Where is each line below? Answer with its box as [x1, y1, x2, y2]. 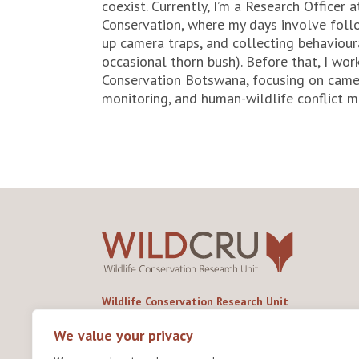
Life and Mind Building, [102, 340, 212, 355]
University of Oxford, [102, 325, 202, 340]
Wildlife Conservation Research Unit [102, 294, 288, 309]
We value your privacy [54, 326, 193, 345]
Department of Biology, [102, 309, 214, 325]
